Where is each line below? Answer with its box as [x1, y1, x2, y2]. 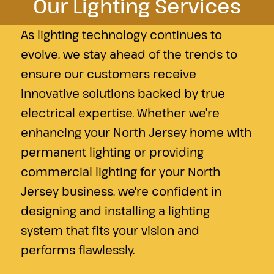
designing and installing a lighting [20, 203, 210, 218]
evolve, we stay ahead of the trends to [20, 46, 237, 62]
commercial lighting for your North [20, 164, 220, 179]
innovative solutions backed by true [20, 86, 225, 101]
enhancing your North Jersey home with [20, 125, 251, 140]
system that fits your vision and [20, 223, 199, 238]
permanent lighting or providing [20, 144, 204, 160]
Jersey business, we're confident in [20, 183, 221, 199]
